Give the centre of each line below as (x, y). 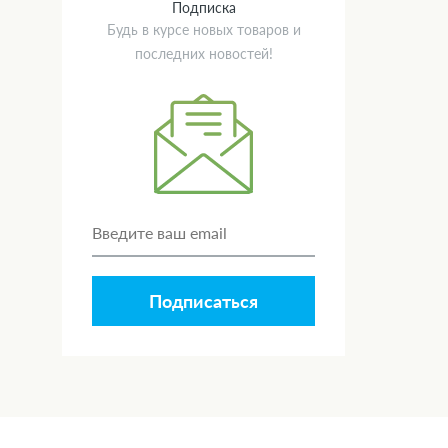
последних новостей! (203, 54)
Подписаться (203, 301)
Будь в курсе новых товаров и (203, 30)
